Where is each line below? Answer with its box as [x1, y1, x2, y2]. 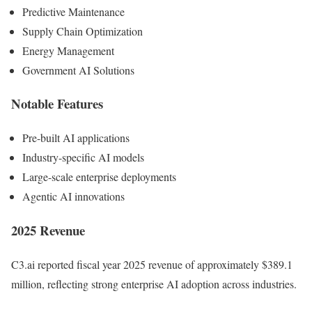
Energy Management [22, 42, 114, 58]
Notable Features [11, 94, 103, 114]
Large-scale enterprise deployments [22, 169, 176, 185]
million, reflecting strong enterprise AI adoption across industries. [11, 276, 297, 291]
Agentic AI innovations [22, 189, 125, 204]
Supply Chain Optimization [22, 23, 143, 38]
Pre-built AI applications [22, 130, 130, 146]
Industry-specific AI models [22, 150, 144, 165]
